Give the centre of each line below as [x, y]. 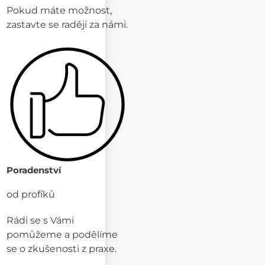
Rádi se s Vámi [41, 221]
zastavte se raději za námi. [67, 24]
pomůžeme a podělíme [62, 235]
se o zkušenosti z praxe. [62, 249]
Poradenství [34, 170]
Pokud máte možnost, [59, 10]
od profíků [31, 195]
